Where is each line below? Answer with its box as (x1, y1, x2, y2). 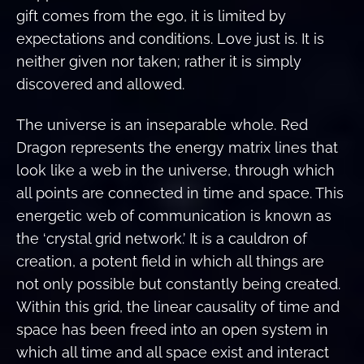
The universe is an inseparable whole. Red (16, 116, 308, 134)
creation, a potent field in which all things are (16, 253, 324, 271)
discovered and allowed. (16, 75, 184, 93)
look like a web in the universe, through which (16, 162, 335, 180)
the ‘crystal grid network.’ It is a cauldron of (16, 230, 307, 248)
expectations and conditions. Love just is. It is (16, 29, 324, 47)
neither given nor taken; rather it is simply (16, 52, 301, 70)
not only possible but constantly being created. (16, 275, 340, 293)
